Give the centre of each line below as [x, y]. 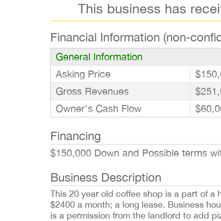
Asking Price [83, 74]
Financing [76, 136]
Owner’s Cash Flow [99, 109]
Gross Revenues [92, 91]
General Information [99, 57]
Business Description [106, 177]
